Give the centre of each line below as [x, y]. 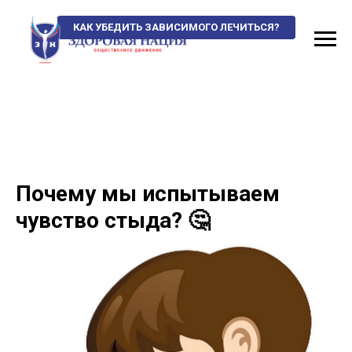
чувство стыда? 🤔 [113, 220]
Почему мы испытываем [148, 193]
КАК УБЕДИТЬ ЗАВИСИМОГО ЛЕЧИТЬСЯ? [176, 27]
